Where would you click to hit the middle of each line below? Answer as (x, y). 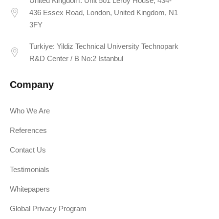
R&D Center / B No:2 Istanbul (76, 58)
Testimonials (30, 169)
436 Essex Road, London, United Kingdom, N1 (104, 13)
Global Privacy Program (48, 208)
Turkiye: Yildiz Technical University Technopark (104, 46)
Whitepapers (30, 189)
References (28, 130)
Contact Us (28, 150)
